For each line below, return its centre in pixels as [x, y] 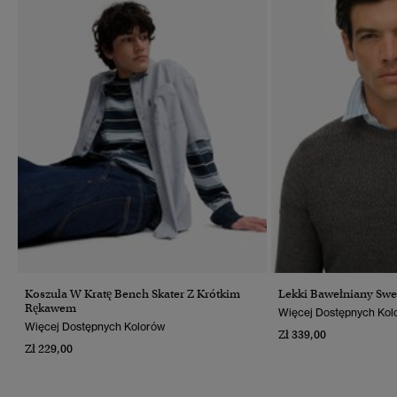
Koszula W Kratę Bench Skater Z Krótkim [132, 293]
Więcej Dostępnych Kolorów [95, 326]
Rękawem [51, 307]
